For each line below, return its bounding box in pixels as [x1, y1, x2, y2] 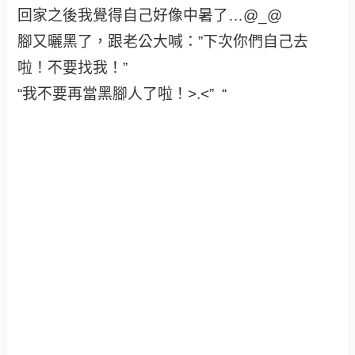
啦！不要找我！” [17, 59, 128, 76]
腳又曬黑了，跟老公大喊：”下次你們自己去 [17, 33, 309, 50]
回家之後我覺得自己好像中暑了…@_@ [17, 7, 283, 24]
